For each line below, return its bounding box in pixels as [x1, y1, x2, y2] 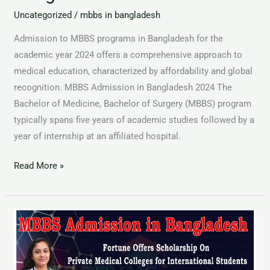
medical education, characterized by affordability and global [14, 65, 253, 77]
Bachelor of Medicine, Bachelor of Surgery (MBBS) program [14, 98, 252, 109]
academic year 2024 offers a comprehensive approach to [14, 49, 243, 60]
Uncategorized [14, 9, 72, 20]
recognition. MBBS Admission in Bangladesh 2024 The [14, 81, 233, 93]
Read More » [14, 160, 64, 172]
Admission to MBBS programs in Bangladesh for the [14, 33, 224, 44]
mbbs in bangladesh [80, 9, 161, 20]
